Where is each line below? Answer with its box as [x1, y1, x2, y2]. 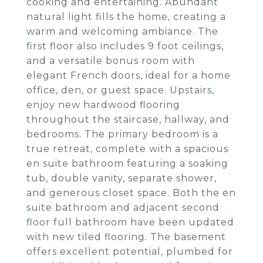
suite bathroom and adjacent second [26, 202, 220, 213]
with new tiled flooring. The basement [26, 231, 226, 242]
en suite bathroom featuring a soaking [26, 158, 228, 169]
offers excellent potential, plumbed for [26, 246, 233, 257]
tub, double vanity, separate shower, [26, 173, 217, 184]
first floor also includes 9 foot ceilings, [26, 41, 224, 52]
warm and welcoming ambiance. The [26, 26, 218, 37]
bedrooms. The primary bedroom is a [26, 129, 218, 140]
